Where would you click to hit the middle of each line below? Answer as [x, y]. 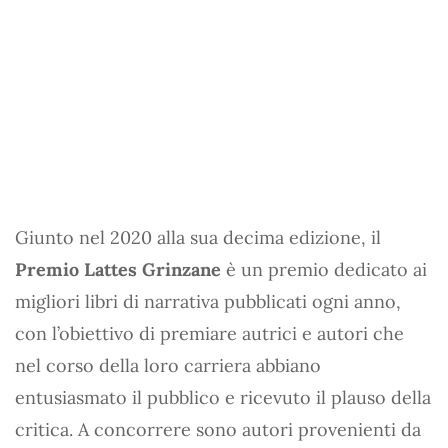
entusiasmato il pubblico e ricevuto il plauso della [223, 397]
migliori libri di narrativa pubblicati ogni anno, [208, 301]
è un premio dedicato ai [324, 269]
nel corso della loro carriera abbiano [168, 365]
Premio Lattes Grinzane [118, 269]
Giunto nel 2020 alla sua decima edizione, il [198, 237]
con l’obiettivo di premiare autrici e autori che [209, 333]
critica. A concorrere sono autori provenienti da [218, 429]
